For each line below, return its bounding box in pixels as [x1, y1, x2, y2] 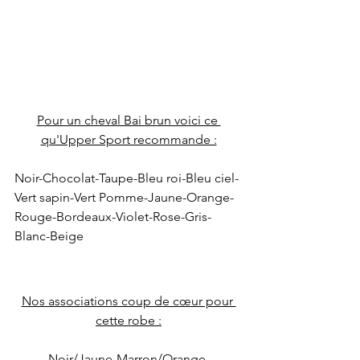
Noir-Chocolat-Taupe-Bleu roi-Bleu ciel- [14, 170, 239, 186]
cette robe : [96, 313, 162, 329]
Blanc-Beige [14, 228, 84, 244]
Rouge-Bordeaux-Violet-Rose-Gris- [14, 209, 211, 225]
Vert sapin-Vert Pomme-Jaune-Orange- [14, 190, 234, 206]
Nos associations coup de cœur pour [21, 293, 236, 309]
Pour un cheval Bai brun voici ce [36, 112, 221, 129]
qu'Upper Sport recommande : [40, 132, 217, 148]
